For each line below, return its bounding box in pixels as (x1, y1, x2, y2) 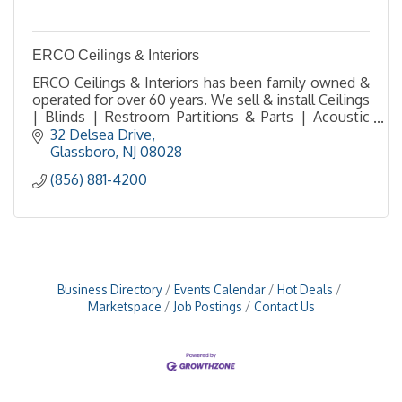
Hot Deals (277, 281, 333, 297)
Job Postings (172, 298, 242, 314)
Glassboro (50, 142, 115, 161)
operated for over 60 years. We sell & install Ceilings (32, 91, 370, 109)
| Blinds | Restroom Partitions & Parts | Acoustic (32, 108, 370, 126)
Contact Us (253, 298, 315, 314)
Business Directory (57, 281, 162, 297)
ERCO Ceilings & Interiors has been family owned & (32, 74, 370, 92)
